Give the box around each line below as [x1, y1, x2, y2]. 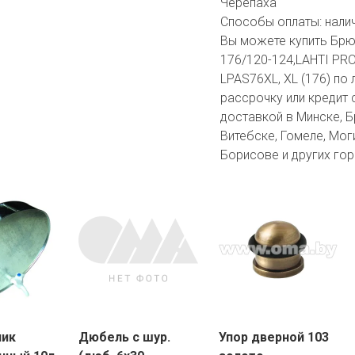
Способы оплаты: [219, 13, 325, 29]
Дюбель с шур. [78, 330, 171, 345]
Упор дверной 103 [218, 330, 329, 345]
